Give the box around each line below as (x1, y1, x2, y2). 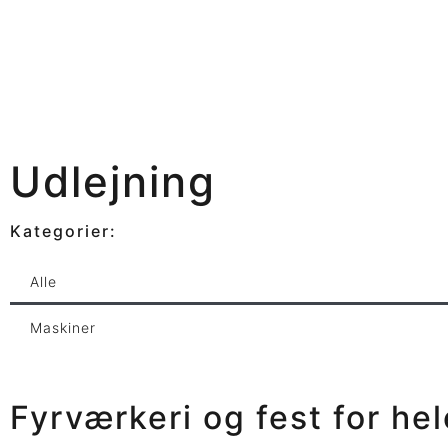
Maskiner (30, 319, 96, 336)
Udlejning (10, 156, 216, 207)
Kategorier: (10, 221, 117, 241)
